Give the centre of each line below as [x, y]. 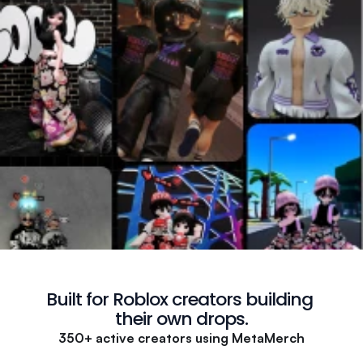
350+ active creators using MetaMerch [181, 338]
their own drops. [181, 319]
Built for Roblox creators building [179, 299]
